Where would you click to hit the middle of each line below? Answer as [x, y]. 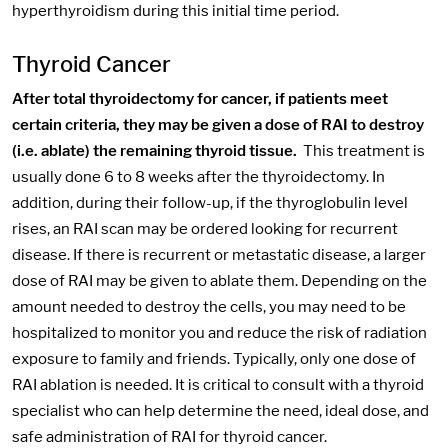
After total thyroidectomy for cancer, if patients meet [200, 98]
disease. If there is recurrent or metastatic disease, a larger [219, 254]
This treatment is [361, 150]
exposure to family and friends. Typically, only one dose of [214, 358]
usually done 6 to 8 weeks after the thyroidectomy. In [198, 176]
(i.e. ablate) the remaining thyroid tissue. [154, 150]
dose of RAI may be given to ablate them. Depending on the [219, 280]
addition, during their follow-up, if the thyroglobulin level [210, 202]
